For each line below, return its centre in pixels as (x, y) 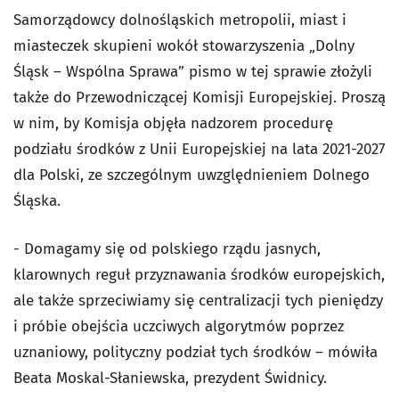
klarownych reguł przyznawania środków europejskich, (199, 275)
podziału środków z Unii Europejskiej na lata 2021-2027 (199, 149)
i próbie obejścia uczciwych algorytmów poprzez (179, 326)
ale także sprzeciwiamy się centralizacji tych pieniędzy (198, 301)
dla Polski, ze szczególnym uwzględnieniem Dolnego (191, 175)
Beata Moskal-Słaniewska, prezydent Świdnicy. (170, 378)
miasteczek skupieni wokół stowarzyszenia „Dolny (184, 46)
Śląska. (37, 201)
